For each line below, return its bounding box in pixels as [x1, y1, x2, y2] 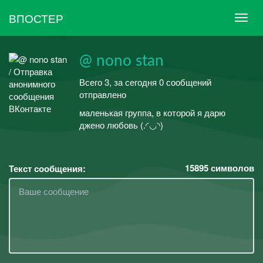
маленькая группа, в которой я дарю [79, 106, 225, 119]
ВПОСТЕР [9, 9, 63, 26]
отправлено [79, 87, 126, 100]
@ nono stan [79, 53, 164, 69]
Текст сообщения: [9, 161, 86, 175]
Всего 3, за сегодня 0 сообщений [79, 75, 211, 88]
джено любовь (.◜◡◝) [79, 119, 163, 131]
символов [208, 161, 254, 174]
